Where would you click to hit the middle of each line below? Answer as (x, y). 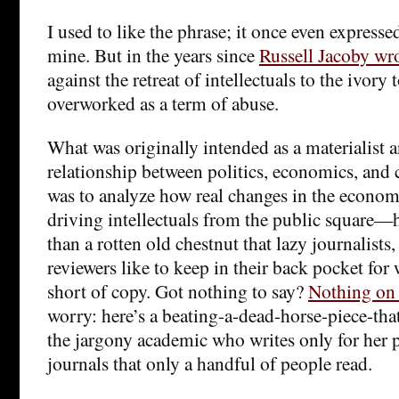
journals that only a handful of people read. (210, 362)
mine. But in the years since (153, 54)
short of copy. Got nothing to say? (178, 290)
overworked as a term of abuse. (163, 102)
